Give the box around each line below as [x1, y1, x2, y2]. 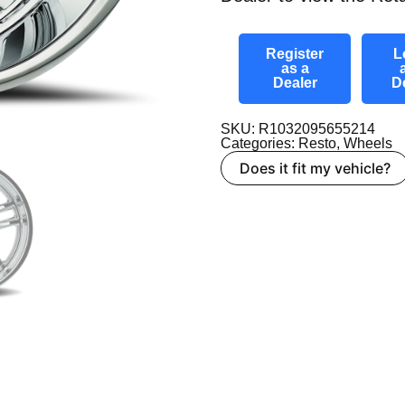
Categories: [221, 135, 298, 151]
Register [266, 45, 324, 61]
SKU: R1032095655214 [221, 120, 375, 137]
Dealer [272, 74, 317, 90]
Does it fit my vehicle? [240, 158, 391, 177]
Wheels [344, 135, 392, 151]
